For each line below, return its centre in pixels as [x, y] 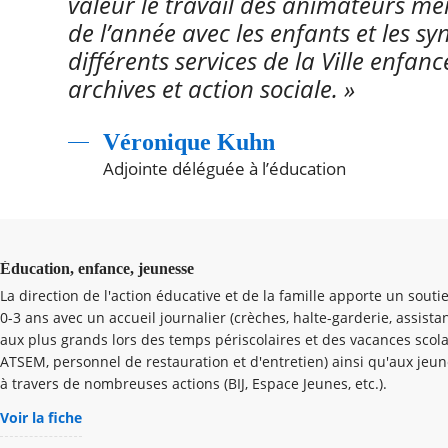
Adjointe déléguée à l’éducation [224, 168]
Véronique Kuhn [188, 142]
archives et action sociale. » [211, 89]
